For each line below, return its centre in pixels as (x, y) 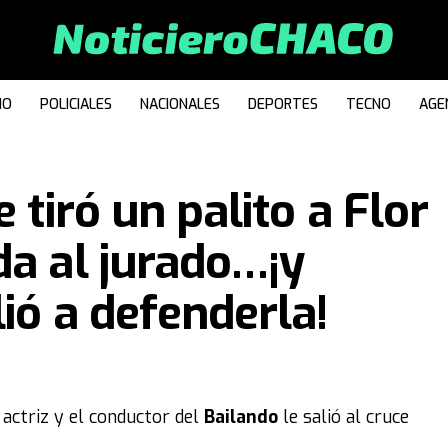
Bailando (243, 417)
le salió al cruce (346, 417)
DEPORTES (283, 104)
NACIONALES (180, 104)
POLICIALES (76, 104)
